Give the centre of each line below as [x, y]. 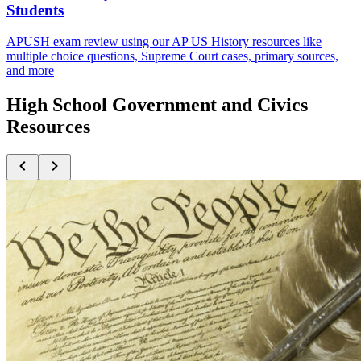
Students [35, 10]
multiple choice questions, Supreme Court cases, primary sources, [172, 56]
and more [30, 71]
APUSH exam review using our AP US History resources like [164, 42]
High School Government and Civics [157, 105]
